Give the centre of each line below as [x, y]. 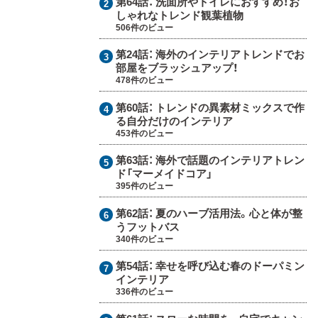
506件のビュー [144, 27]
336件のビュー [144, 291]
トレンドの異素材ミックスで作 [230, 107]
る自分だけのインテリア [174, 120]
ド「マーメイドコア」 [164, 174]
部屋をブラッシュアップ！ [177, 68]
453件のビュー [144, 132]
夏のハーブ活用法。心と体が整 [229, 213]
